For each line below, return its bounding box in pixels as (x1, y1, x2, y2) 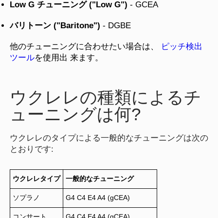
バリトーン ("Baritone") (10, 20, 100, 30)
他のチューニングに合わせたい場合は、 (10, 41, 161, 51)
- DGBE (100, 20, 131, 30)
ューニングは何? (10, 104, 141, 124)
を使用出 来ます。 (35, 53, 103, 62)
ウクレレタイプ (13, 174, 60, 182)
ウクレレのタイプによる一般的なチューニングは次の (10, 133, 208, 142)
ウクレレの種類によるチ (10, 87, 201, 107)
